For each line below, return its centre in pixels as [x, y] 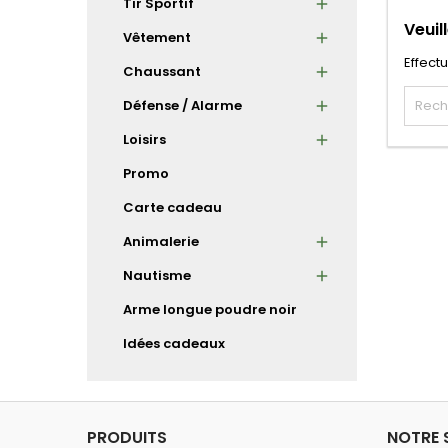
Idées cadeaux [174, 343]
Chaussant [162, 71]
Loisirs [144, 139]
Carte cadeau [172, 207]
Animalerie [161, 241]
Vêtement [157, 37]
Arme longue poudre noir [210, 309]
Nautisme [157, 275]
